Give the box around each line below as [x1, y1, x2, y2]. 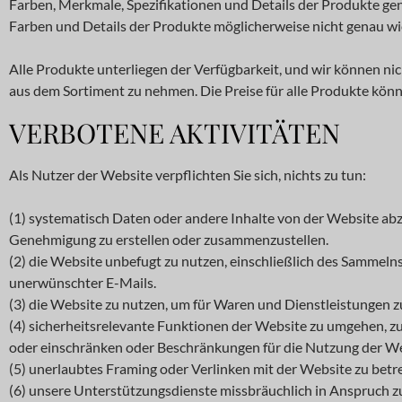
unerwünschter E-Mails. [9, 274, 156, 291]
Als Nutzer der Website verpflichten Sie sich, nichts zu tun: [9, 166, 366, 183]
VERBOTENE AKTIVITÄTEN [9, 115, 340, 151]
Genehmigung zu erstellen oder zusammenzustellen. [9, 231, 328, 248]
